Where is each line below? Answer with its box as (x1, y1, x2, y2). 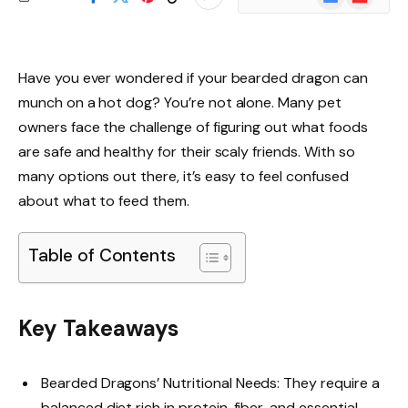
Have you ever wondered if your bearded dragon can (18, 68, 368, 87)
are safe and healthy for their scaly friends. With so (18, 142, 355, 161)
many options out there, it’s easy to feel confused (18, 167, 349, 186)
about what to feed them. (18, 191, 189, 210)
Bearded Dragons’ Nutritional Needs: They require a (41, 373, 380, 393)
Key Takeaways (18, 314, 179, 343)
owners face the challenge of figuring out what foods (18, 117, 368, 137)
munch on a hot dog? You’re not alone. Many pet (18, 93, 342, 112)
